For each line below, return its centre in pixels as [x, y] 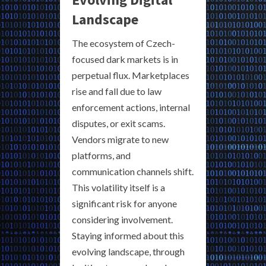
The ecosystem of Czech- [123, 43]
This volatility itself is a [118, 188]
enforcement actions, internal [131, 107]
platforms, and [101, 156]
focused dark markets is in [125, 59]
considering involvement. [122, 220]
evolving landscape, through [128, 252]
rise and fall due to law [117, 91]
